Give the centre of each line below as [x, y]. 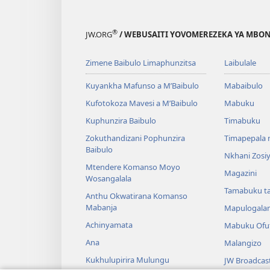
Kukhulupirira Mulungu [127, 260]
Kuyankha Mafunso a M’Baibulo [142, 86]
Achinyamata [109, 225]
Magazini [240, 173]
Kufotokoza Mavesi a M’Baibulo [142, 103]
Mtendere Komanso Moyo [133, 167]
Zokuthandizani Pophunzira [135, 138]
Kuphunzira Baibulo [121, 121]
